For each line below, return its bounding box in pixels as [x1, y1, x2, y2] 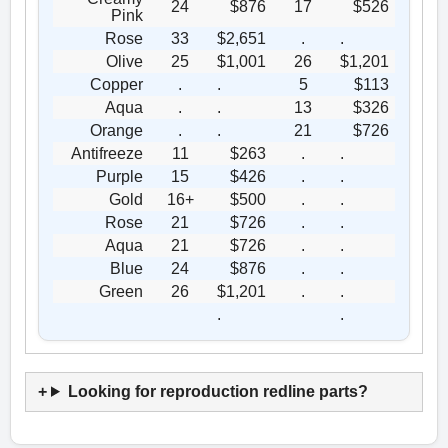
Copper [90, 75, 143, 93]
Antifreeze [71, 144, 143, 162]
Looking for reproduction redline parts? [67, 382, 368, 400]
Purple [96, 167, 143, 185]
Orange [90, 121, 143, 139]
